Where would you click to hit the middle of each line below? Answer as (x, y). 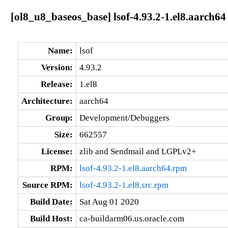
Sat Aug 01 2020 (109, 202)
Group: (59, 118)
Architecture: (47, 101)
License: (57, 151)
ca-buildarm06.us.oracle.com (132, 218)
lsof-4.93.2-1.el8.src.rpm (124, 185)
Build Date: (51, 202)
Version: (57, 67)
